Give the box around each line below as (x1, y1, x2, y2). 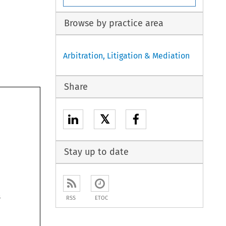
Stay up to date (64, 146, 129, 158)
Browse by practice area (64, 18, 163, 29)
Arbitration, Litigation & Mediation (63, 50, 190, 61)
